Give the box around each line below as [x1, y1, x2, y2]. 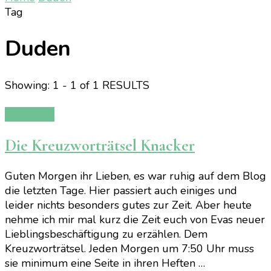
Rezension [5, 107, 54, 122]
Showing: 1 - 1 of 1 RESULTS [5, 78, 149, 93]
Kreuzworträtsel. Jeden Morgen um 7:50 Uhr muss [5, 241, 254, 256]
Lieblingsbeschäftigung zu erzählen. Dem [5, 227, 207, 242]
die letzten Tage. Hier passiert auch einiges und [5, 183, 237, 198]
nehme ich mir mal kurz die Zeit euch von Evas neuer [5, 212, 265, 227]
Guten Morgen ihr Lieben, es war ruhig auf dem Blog [5, 169, 266, 184]
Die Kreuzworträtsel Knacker [5, 135, 195, 155]
